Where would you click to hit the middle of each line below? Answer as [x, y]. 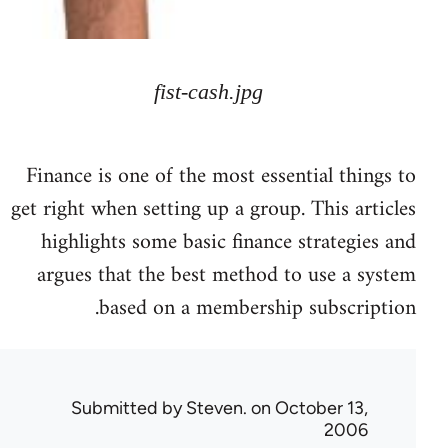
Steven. [228, 407]
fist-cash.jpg [220, 91]
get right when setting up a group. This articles [225, 209]
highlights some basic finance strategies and [240, 242]
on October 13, [319, 407]
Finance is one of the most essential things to [233, 176]
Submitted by [140, 407]
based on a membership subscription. [269, 308]
